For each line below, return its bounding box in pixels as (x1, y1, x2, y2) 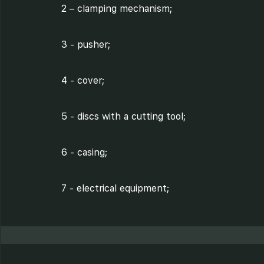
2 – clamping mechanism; (61, 3, 172, 14)
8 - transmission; (61, 219, 135, 230)
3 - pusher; (61, 39, 110, 50)
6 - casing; (61, 147, 107, 158)
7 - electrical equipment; (61, 183, 169, 194)
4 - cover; (61, 75, 104, 86)
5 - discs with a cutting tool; (61, 111, 186, 122)
